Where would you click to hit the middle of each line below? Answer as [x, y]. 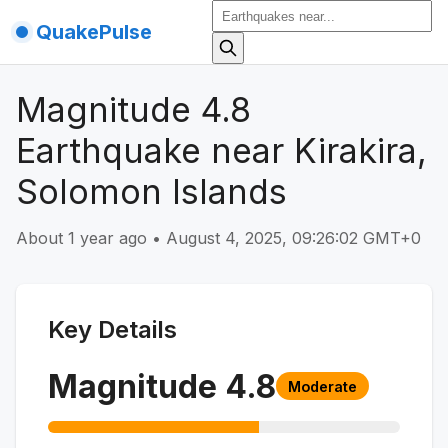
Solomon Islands [151, 191]
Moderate [322, 386]
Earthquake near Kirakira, [221, 150]
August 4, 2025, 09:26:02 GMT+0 [293, 237]
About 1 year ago [81, 237]
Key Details [112, 329]
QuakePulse [94, 32]
